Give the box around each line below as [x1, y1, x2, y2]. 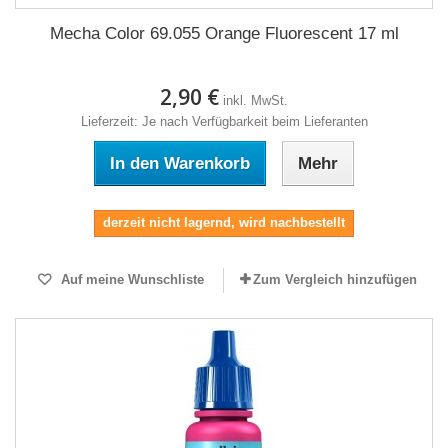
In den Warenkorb [110, 154, 250, 173]
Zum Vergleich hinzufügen [253, 272, 417, 287]
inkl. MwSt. [223, 93, 288, 108]
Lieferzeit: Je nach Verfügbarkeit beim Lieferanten [80, 114, 368, 129]
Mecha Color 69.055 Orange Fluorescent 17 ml [49, 24, 399, 43]
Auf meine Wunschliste [56, 272, 204, 287]
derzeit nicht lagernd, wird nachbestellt [103, 215, 345, 230]
